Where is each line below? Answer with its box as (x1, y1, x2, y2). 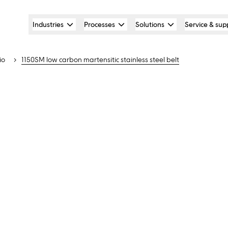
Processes (84, 20, 115, 29)
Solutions (135, 20, 164, 29)
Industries (33, 20, 64, 29)
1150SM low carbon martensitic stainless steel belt (21, 55, 179, 64)
